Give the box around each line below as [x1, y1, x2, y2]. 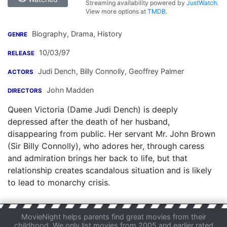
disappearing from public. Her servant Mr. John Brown [8, 129, 215, 139]
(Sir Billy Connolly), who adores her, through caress [8, 141, 204, 151]
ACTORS [8, 68, 33, 75]
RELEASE [8, 50, 34, 57]
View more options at [86, 8, 148, 15]
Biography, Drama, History [30, 29, 122, 38]
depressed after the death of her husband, [8, 117, 170, 127]
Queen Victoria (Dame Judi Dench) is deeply [8, 104, 178, 115]
